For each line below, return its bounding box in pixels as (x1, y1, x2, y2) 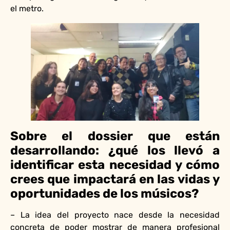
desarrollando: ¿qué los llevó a (10, 143, 220, 158)
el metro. (10, 3, 44, 13)
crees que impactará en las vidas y (10, 171, 220, 186)
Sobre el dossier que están (10, 128, 220, 143)
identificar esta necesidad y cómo (10, 157, 220, 172)
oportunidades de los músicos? (10, 186, 199, 201)
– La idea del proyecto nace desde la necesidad (10, 209, 220, 220)
